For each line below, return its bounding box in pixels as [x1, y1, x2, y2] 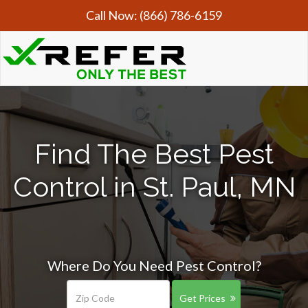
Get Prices [179, 292, 225, 304]
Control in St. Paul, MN [12, 170, 296, 203]
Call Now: [86, 8, 140, 23]
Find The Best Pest [34, 137, 274, 170]
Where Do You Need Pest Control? [47, 257, 261, 274]
